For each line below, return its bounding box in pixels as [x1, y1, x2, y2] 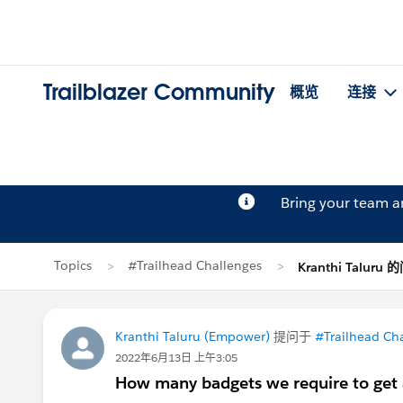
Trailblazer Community [43, 78, 275, 107]
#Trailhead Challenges [128, 257, 262, 273]
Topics [54, 257, 92, 273]
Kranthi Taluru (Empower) [115, 328, 270, 345]
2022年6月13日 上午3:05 [115, 350, 237, 365]
